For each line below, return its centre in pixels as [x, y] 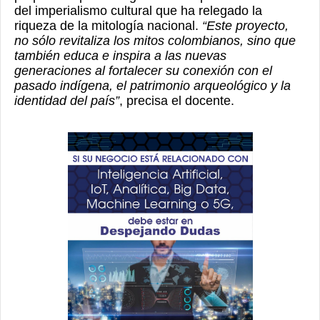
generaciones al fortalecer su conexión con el [143, 71]
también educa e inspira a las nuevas [120, 56]
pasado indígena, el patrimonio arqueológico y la [152, 86]
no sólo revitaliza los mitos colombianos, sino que [155, 41]
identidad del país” [67, 101]
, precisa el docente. [177, 101]
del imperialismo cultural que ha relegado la [138, 11]
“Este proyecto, [245, 26]
